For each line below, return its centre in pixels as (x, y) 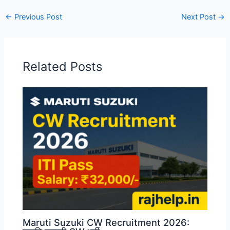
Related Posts (63, 66)
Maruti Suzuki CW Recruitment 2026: (106, 222)
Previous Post (37, 17)
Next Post (200, 17)
